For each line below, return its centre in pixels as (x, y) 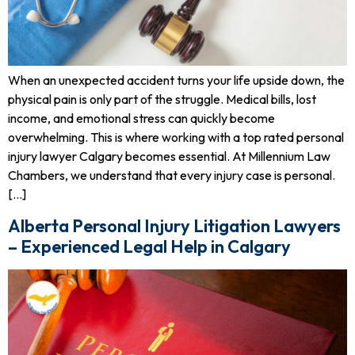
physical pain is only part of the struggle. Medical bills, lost (162, 99)
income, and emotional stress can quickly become (141, 118)
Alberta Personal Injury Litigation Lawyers (174, 225)
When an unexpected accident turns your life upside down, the (176, 80)
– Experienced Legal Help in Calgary (149, 246)
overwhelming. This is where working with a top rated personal (176, 137)
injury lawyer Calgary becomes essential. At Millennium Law (169, 157)
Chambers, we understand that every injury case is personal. (172, 176)
